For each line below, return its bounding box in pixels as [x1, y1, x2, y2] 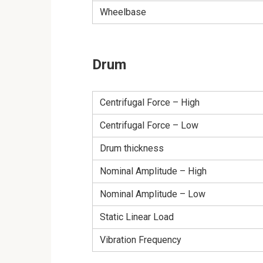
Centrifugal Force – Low [100, 119, 198, 131]
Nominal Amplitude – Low [100, 188, 205, 200]
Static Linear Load [100, 211, 174, 222]
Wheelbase [100, 6, 146, 18]
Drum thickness [100, 142, 164, 154]
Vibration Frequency [100, 234, 181, 245]
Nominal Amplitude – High [100, 165, 207, 177]
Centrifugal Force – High [100, 96, 200, 108]
